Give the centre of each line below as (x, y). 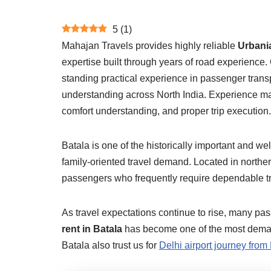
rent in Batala (92, 229)
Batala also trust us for (110, 245)
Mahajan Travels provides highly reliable (150, 46)
